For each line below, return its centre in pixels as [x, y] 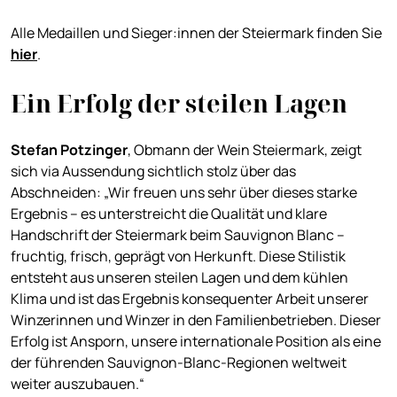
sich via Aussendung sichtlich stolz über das [153, 171]
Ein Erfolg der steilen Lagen [179, 104]
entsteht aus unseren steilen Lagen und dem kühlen [179, 278]
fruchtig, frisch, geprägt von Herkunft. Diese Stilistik [178, 257]
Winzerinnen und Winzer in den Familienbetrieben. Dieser [196, 320]
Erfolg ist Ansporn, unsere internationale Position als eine [196, 342]
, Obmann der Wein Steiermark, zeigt [245, 150]
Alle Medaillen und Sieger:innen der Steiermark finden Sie [196, 33]
